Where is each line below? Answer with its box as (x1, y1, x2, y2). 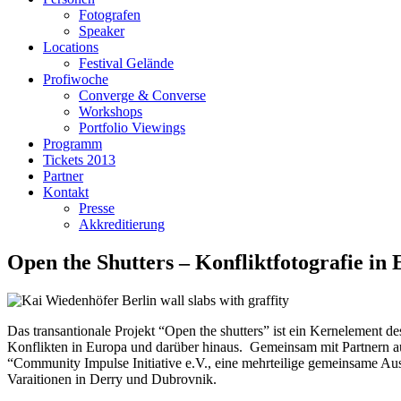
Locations (43, 39, 98, 55)
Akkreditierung (79, 217, 165, 232)
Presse (79, 200, 115, 216)
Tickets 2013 (43, 152, 115, 167)
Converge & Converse (79, 88, 206, 103)
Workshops (79, 104, 142, 119)
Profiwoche (43, 72, 108, 87)
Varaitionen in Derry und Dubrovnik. (7, 371, 217, 387)
